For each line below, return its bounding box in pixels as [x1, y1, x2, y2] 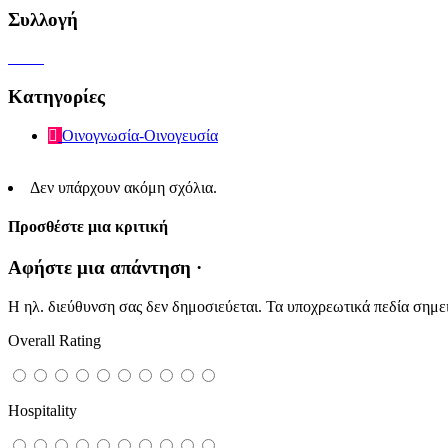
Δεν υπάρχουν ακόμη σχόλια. [30, 178, 217, 196]
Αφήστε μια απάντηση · [8, 257, 202, 279]
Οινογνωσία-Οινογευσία [62, 126, 218, 144]
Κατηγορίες [8, 86, 105, 108]
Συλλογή [8, 8, 78, 30]
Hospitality [8, 402, 77, 420]
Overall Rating [8, 332, 101, 350]
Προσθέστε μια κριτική [8, 218, 168, 236]
